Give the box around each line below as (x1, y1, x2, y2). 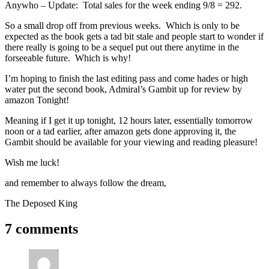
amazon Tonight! (5, 94, 69, 105)
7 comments (5, 220, 78, 237)
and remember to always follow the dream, (5, 177, 166, 188)
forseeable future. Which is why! (5, 52, 131, 63)
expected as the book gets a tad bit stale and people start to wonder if (5, 31, 264, 41)
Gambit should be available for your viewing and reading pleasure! (5, 136, 258, 147)
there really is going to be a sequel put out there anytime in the (5, 41, 239, 52)
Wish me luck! (5, 157, 59, 168)
